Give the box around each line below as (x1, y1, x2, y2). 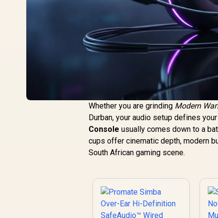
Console (89, 124, 120, 134)
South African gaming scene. (89, 147, 185, 157)
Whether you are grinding (89, 101, 175, 110)
